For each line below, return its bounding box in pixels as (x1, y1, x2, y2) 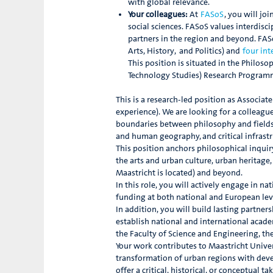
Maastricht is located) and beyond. (116, 168, 243, 179)
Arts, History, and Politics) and (128, 46, 242, 57)
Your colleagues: (128, 10, 188, 20)
